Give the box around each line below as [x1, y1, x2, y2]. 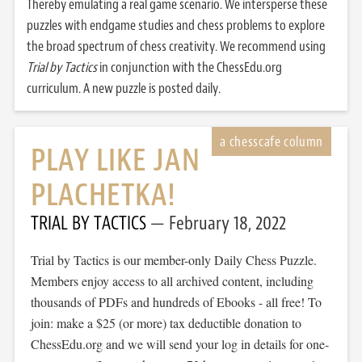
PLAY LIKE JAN [30, 141, 200, 180]
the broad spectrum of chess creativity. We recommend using [26, 37, 326, 55]
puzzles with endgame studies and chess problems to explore [26, 16, 325, 34]
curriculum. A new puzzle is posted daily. [26, 79, 221, 97]
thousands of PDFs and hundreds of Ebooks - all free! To [30, 293, 322, 310]
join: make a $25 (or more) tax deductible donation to [30, 314, 301, 331]
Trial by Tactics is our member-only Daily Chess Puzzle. [30, 251, 317, 268]
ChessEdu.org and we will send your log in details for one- [30, 335, 329, 352]
